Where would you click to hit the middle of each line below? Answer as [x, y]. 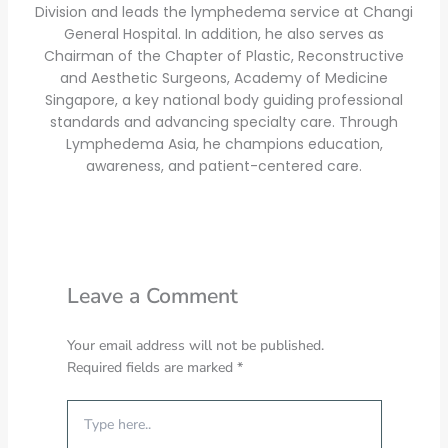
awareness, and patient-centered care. [224, 165]
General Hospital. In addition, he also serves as [224, 33]
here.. [82, 428]
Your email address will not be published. [195, 345]
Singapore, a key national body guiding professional [224, 99]
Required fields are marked [151, 367]
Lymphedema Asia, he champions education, [224, 143]
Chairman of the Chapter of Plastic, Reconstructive [224, 55]
